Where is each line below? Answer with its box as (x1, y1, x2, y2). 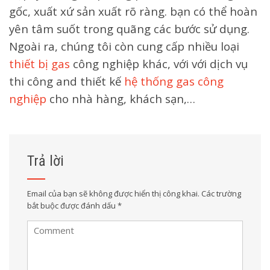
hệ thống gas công (124, 74, 224, 89)
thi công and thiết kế (9, 74, 124, 89)
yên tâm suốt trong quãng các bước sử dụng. (9, 21, 250, 37)
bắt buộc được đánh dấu (27, 200, 118, 212)
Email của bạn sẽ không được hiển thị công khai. (27, 188, 199, 199)
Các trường (199, 188, 241, 199)
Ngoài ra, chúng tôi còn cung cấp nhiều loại (9, 39, 239, 54)
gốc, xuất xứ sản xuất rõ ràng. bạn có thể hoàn (9, 4, 257, 19)
